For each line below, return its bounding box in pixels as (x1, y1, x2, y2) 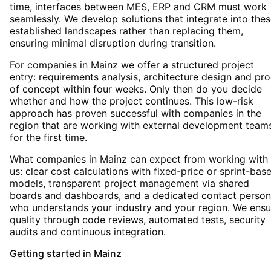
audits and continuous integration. (10, 226, 166, 238)
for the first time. (10, 131, 87, 144)
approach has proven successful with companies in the (10, 107, 261, 120)
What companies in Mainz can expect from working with (10, 153, 268, 166)
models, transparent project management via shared (10, 177, 249, 190)
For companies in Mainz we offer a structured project (10, 59, 254, 71)
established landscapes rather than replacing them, (10, 25, 243, 38)
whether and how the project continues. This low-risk (10, 95, 253, 108)
